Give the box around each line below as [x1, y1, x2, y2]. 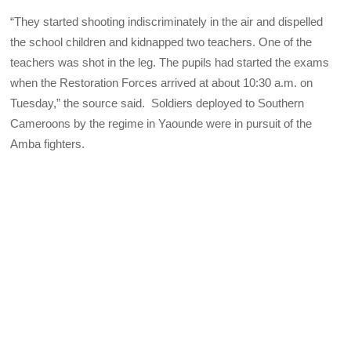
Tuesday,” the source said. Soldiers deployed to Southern [10, 96, 305, 110]
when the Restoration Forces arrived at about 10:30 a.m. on [10, 76, 313, 90]
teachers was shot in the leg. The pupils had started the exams [10, 56, 330, 70]
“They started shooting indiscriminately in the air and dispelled [10, 15, 324, 29]
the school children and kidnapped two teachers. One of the [10, 35, 313, 49]
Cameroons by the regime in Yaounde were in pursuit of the [10, 117, 313, 131]
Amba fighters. [10, 137, 85, 151]
